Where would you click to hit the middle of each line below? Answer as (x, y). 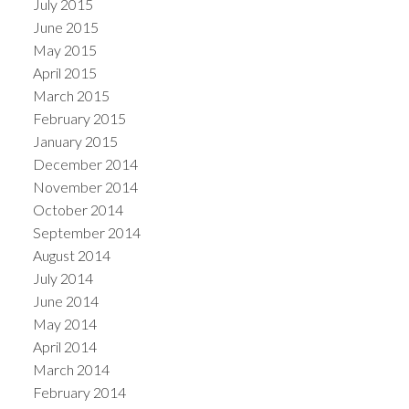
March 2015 (71, 95)
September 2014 (86, 232)
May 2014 (64, 323)
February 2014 (79, 392)
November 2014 (85, 186)
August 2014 (71, 255)
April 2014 (64, 346)
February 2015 (79, 118)
